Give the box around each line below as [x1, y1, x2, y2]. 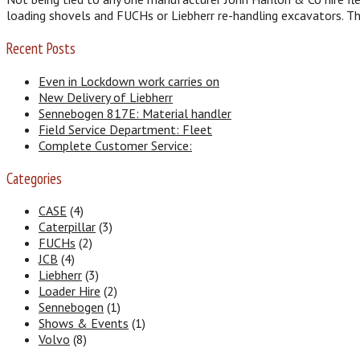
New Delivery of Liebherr [39, 88, 173, 105]
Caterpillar [39, 219, 96, 235]
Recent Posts [6, 39, 76, 59]
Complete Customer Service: [39, 137, 192, 153]
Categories [6, 168, 62, 188]
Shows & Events [39, 315, 129, 332]
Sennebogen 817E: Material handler [39, 104, 231, 121]
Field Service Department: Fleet [39, 121, 212, 137]
